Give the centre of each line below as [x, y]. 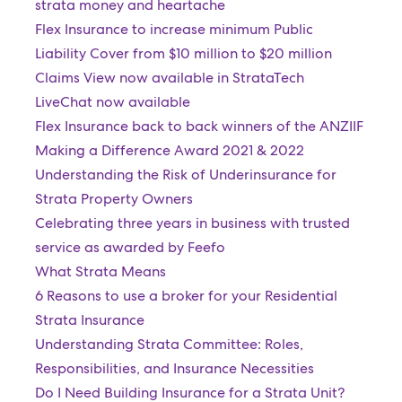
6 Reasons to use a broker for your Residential [186, 296]
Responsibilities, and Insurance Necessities [174, 368]
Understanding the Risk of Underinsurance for [185, 175]
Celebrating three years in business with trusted [192, 223]
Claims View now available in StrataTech [169, 78]
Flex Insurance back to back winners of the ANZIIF [199, 126]
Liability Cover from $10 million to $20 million [183, 53]
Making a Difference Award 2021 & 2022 [169, 150]
